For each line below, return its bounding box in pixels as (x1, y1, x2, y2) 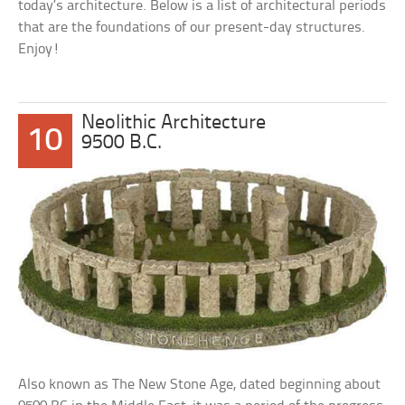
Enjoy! (18, 42, 61, 57)
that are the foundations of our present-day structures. (18, 20, 366, 35)
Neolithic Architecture (81, 113, 267, 134)
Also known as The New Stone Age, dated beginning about (18, 376, 381, 392)
